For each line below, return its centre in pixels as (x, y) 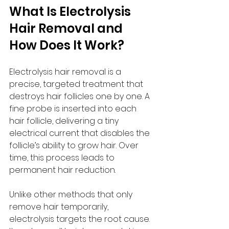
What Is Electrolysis (71, 12)
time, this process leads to (63, 158)
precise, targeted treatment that (77, 84)
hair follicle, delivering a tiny (65, 121)
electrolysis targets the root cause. (81, 219)
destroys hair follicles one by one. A (81, 96)
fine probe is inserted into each (74, 109)
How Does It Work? (67, 45)
